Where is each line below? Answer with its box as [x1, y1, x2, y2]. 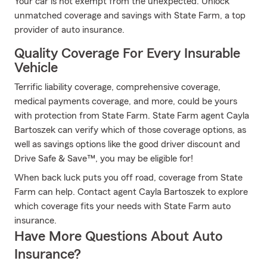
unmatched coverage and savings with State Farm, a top [14, 11, 246, 20]
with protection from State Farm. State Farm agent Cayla [14, 111, 249, 120]
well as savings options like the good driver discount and [14, 139, 240, 149]
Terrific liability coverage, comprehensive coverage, [14, 82, 221, 92]
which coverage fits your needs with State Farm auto [14, 201, 231, 211]
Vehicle [14, 61, 58, 75]
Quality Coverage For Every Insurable [14, 46, 240, 61]
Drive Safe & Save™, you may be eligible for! [14, 154, 193, 163]
